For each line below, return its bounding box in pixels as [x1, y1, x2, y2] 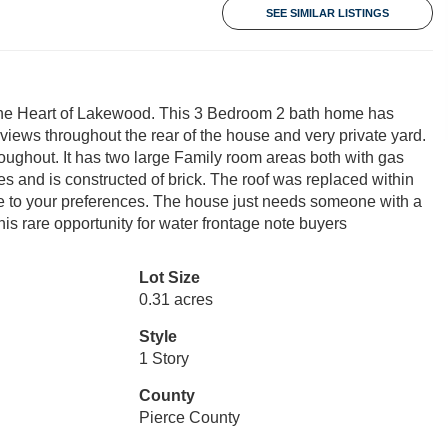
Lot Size [138, 269, 200, 286]
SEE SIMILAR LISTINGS [266, 7, 389, 19]
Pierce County [138, 409, 240, 426]
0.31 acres [138, 291, 213, 308]
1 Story [138, 350, 189, 367]
